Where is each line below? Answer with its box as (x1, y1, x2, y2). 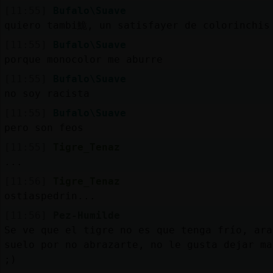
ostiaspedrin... (4, 190, 96, 202)
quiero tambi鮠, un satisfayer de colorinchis (4, 19, 270, 31)
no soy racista (4, 87, 90, 99)
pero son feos (4, 121, 83, 133)
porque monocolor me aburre (4, 53, 163, 65)
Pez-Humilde (52, 209, 120, 221)
